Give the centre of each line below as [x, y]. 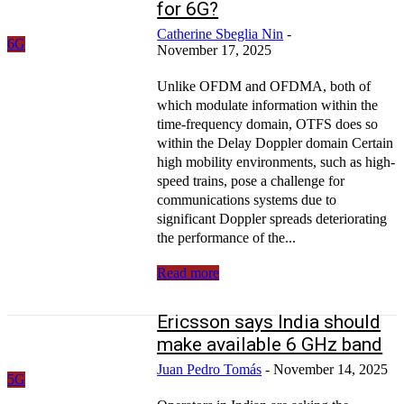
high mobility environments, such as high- [276, 161]
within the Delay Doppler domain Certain [275, 142]
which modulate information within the [268, 105]
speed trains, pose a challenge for [251, 180]
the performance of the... [227, 237]
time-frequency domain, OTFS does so [268, 124]
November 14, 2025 [331, 369]
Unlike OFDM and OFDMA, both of [264, 86]
